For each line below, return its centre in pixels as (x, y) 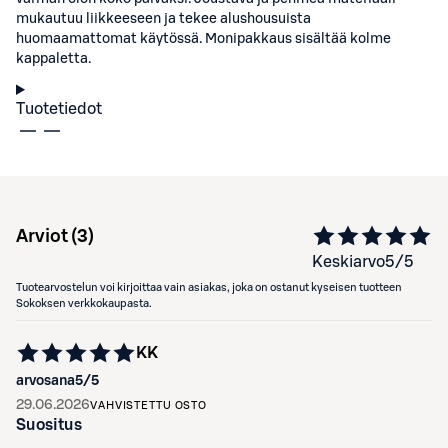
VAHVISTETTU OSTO (149, 405)
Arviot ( (46, 236)
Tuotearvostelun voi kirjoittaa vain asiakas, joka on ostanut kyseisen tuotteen (209, 287)
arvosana (45, 381)
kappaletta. (53, 59)
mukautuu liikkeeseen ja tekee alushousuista (163, 19)
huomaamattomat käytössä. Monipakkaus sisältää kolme (203, 39)
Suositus (49, 425)
